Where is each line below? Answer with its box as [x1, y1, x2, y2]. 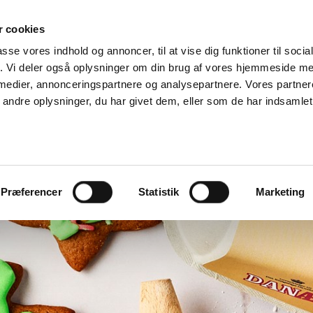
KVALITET [191, 17, 240, 31]
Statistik [138, 186, 180, 198]
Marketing [255, 186, 305, 198]
